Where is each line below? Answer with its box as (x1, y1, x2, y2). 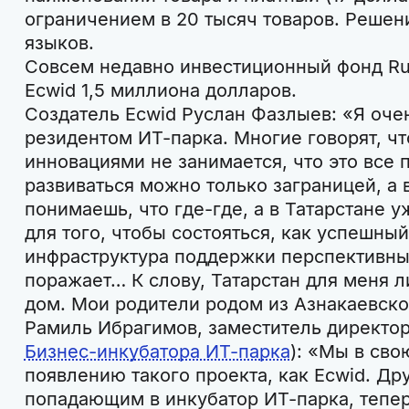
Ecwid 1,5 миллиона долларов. (24, 79, 297, 102)
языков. (24, 32, 94, 55)
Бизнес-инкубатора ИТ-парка (24, 341, 290, 363)
